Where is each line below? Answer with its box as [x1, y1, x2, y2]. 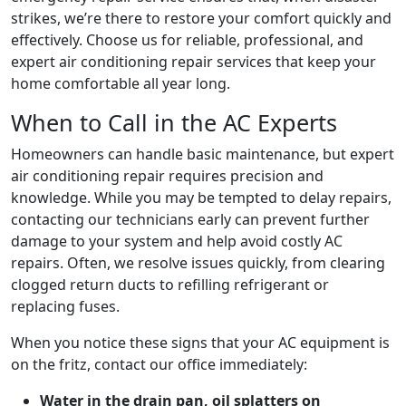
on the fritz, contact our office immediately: [11, 354, 307, 375]
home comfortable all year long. [11, 73, 230, 94]
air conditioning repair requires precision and [11, 166, 324, 187]
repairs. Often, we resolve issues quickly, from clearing [11, 253, 385, 274]
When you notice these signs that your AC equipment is [11, 333, 390, 353]
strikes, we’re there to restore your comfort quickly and [11, 8, 391, 29]
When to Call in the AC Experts [11, 107, 337, 139]
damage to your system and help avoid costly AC [11, 231, 343, 252]
